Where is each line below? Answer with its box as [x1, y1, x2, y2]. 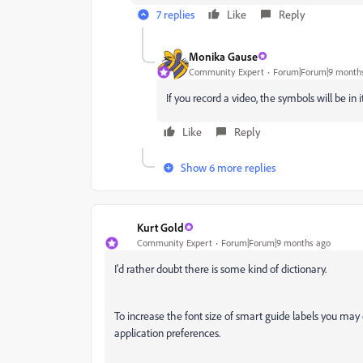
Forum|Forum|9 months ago [221, 236, 331, 249]
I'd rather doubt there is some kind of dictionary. [114, 262, 327, 275]
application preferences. [114, 326, 220, 340]
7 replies [156, 7, 194, 21]
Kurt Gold [137, 220, 184, 234]
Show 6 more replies [181, 160, 275, 174]
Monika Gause [189, 49, 258, 63]
